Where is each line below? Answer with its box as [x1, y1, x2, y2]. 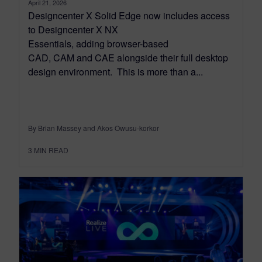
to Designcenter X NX [28, 22, 118, 36]
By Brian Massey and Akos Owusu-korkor [28, 122, 159, 133]
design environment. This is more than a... [28, 64, 203, 78]
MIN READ [34, 144, 68, 155]
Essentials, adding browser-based [28, 36, 168, 50]
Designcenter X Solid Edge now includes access [28, 8, 230, 22]
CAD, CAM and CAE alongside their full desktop [28, 50, 228, 64]
